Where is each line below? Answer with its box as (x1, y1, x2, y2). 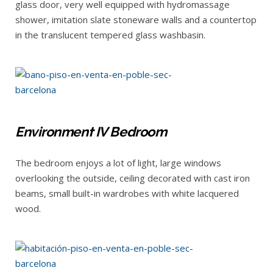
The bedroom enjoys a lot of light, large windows (15, 156, 221, 169)
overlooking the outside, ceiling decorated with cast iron (15, 171, 250, 184)
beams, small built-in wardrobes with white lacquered (15, 186, 239, 199)
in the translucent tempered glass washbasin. (15, 28, 205, 41)
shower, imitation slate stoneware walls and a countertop (15, 13, 257, 26)
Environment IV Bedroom (15, 123, 167, 140)
